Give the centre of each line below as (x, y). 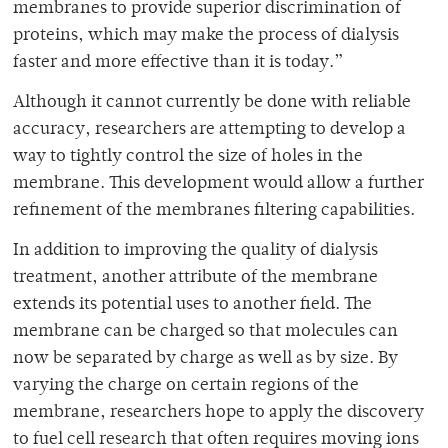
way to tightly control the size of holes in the (188, 157)
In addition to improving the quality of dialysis (195, 251)
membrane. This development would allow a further (218, 184)
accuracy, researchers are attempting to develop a (209, 130)
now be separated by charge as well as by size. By (205, 359)
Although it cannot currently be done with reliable (212, 103)
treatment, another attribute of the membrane (195, 278)
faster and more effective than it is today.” (178, 63)
